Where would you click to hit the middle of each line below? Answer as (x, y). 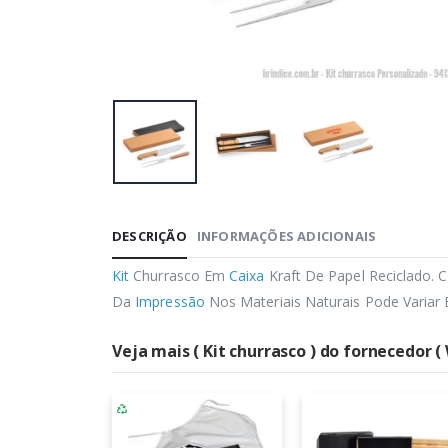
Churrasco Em (179, 275)
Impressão (170, 301)
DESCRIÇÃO (149, 235)
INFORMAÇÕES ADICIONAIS (286, 235)
